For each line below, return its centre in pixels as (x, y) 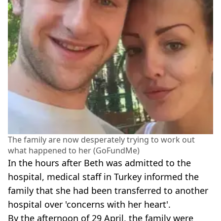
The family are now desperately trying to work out (101, 140)
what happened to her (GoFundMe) (74, 150)
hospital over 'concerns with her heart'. (89, 204)
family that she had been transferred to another (108, 190)
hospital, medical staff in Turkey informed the (103, 177)
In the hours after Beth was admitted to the (99, 163)
